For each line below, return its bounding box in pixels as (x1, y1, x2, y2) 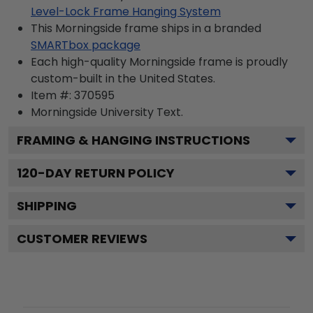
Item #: (31, 87, 74, 103)
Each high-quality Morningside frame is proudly (31, 53, 288, 70)
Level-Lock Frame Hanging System (31, 3, 221, 20)
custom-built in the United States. (31, 70, 215, 87)
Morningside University (31, 103, 154, 120)
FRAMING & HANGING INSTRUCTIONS (17, 131, 250, 149)
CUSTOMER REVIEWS (17, 229, 147, 247)
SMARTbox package (31, 36, 140, 53)
